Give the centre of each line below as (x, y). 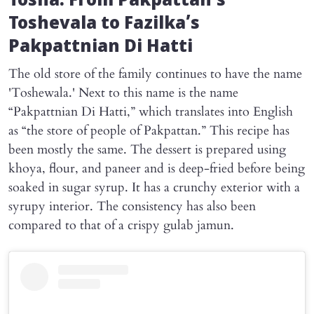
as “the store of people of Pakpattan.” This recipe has (149, 131)
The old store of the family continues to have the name (155, 74)
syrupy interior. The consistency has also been (132, 207)
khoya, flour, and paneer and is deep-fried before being (157, 169)
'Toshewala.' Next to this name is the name (123, 93)
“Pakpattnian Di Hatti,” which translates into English (151, 112)
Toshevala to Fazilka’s (104, 25)
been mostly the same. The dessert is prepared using (147, 150)
